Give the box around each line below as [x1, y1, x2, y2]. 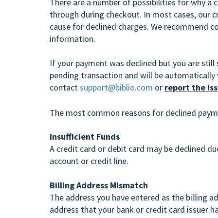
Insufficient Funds [50, 131, 120, 142]
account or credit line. [50, 155, 128, 166]
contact [50, 82, 80, 93]
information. [50, 33, 97, 44]
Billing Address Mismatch [50, 180, 148, 191]
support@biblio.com [80, 82, 153, 93]
